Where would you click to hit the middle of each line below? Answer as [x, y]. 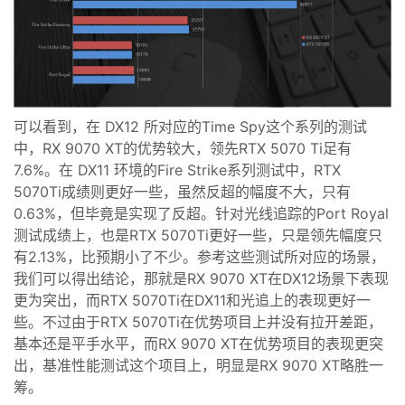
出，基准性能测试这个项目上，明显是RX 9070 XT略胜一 [198, 365]
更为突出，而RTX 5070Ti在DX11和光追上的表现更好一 [192, 300]
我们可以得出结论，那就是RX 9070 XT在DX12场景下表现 [201, 278]
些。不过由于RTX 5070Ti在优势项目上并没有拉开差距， [198, 322]
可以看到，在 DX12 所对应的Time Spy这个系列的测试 [190, 127]
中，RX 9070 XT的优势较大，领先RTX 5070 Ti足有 [183, 148]
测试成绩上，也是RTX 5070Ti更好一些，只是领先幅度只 [198, 235]
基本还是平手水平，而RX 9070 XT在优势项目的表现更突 [198, 344]
